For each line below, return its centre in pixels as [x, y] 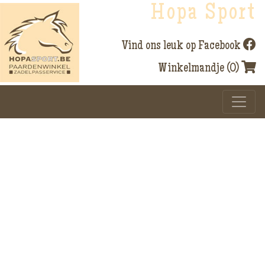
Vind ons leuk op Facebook [181, 47]
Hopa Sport [203, 14]
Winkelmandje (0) [200, 69]
